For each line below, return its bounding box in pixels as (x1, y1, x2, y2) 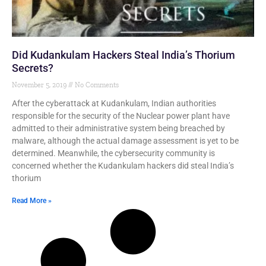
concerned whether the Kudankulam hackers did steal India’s (12, 161, 234, 170)
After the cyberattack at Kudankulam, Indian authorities (12, 99, 216, 108)
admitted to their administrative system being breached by (12, 123, 225, 133)
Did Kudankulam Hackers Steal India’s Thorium (12, 49, 235, 61)
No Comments (73, 81, 119, 89)
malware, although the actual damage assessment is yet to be (12, 136, 239, 145)
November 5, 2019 (12, 81, 68, 89)
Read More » (12, 197, 52, 205)
